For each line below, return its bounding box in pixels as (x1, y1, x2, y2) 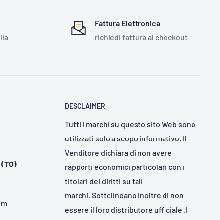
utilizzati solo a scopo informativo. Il (65, 134, 187, 143)
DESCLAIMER (65, 101, 105, 110)
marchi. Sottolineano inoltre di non (65, 191, 184, 200)
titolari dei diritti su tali (65, 176, 143, 186)
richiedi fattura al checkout (94, 32, 188, 42)
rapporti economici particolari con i (65, 162, 185, 172)
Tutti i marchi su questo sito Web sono (65, 119, 195, 129)
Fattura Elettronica (94, 18, 160, 27)
